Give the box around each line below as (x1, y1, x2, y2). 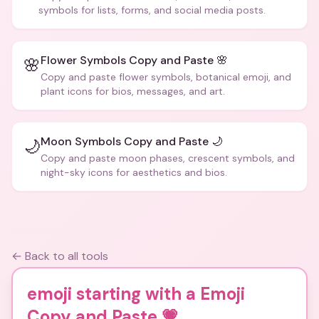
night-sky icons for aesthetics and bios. (41, 166, 227, 179)
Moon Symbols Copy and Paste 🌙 (41, 134, 223, 149)
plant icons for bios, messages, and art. (41, 85, 225, 98)
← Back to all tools (11, 249, 108, 263)
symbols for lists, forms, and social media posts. (38, 4, 266, 16)
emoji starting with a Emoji (27, 283, 245, 305)
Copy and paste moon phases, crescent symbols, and (41, 152, 295, 164)
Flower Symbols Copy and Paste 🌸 (41, 53, 228, 68)
